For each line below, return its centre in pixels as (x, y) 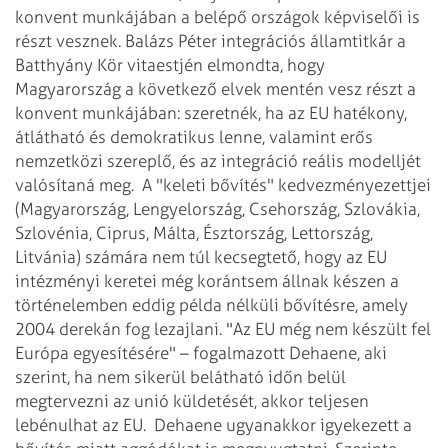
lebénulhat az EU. (82, 424)
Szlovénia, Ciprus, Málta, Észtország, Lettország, (194, 232)
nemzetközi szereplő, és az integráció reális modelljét (218, 160)
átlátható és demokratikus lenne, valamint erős (194, 136)
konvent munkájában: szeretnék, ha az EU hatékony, (211, 112)
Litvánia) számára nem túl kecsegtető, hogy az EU (201, 256)
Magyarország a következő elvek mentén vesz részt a (215, 88)
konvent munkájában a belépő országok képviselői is (217, 16)
